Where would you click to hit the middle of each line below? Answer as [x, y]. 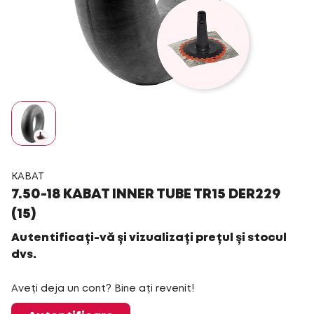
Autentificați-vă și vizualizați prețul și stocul [149, 238]
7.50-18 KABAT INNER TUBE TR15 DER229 [146, 194]
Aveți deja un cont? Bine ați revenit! [103, 289]
